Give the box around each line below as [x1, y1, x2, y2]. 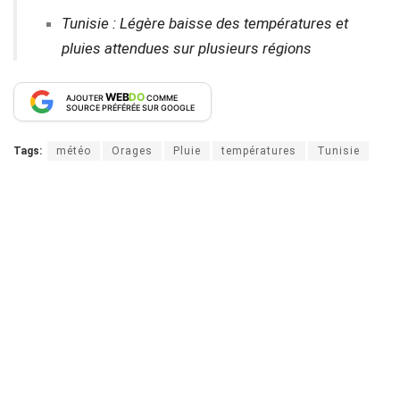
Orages [112, 144, 153, 157]
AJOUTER [66, 92, 105, 103]
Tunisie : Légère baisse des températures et [62, 13, 349, 32]
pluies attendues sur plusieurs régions [62, 38, 312, 57]
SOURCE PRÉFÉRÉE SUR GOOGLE [66, 102, 195, 112]
